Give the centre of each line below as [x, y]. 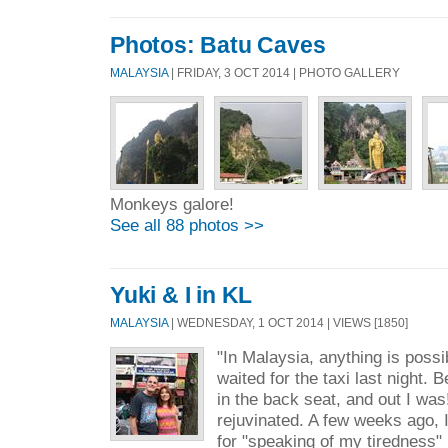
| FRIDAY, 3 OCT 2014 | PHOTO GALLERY [284, 72]
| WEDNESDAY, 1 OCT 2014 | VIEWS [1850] [288, 323]
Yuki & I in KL [181, 295]
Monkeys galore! [172, 203]
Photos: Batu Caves [218, 44]
